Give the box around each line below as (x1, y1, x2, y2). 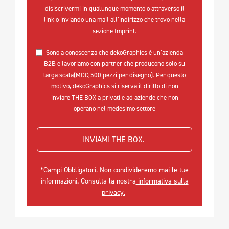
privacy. (102, 188, 125, 198)
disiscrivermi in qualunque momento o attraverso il (44, 4, 185, 13)
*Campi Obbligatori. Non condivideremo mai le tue (40, 165, 189, 175)
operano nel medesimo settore (74, 104, 155, 113)
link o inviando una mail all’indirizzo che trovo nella (44, 15, 185, 25)
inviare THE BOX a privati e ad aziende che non (51, 93, 178, 102)
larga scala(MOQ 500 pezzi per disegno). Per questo (43, 71, 186, 80)
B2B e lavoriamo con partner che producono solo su (44, 59, 185, 68)
